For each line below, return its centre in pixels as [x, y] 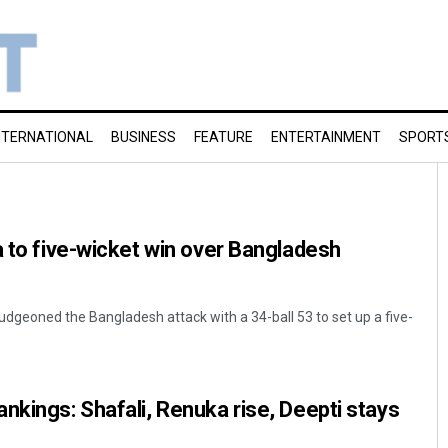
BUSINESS [143, 137]
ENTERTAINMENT [326, 137]
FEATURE [223, 137]
